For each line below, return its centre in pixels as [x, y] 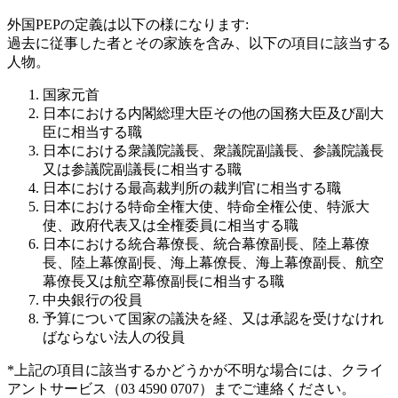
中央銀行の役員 [92, 300]
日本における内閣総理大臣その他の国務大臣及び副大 [213, 114]
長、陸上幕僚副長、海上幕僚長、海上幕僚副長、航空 [213, 263]
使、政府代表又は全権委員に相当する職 [171, 226]
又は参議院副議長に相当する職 [142, 170]
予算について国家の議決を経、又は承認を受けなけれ [213, 319]
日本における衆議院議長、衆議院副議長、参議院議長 [213, 151]
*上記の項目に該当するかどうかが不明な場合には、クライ [195, 370]
